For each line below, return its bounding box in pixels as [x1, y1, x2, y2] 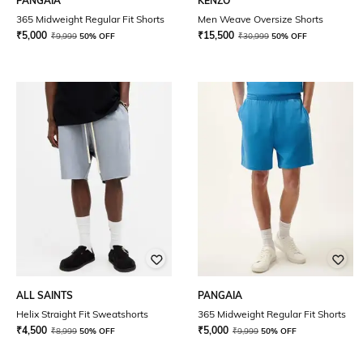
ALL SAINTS [16, 289, 73, 301]
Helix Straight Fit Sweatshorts [16, 308, 148, 320]
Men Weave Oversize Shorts [198, 13, 323, 25]
